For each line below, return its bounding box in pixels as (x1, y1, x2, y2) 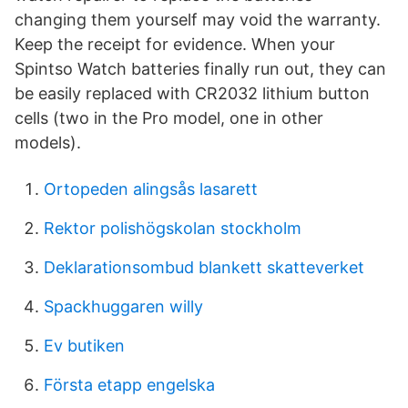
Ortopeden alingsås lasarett (44, 179, 258, 199)
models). (15, 133, 81, 152)
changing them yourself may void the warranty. (15, 10, 381, 29)
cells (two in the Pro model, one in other (15, 108, 323, 127)
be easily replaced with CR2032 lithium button (15, 84, 370, 103)
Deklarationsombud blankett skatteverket (44, 258, 364, 277)
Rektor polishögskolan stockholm (44, 219, 301, 238)
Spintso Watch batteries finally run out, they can (15, 59, 386, 78)
